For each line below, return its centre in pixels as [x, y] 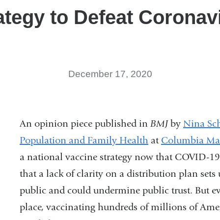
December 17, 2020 [110, 74]
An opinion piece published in [85, 123]
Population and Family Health [84, 140]
